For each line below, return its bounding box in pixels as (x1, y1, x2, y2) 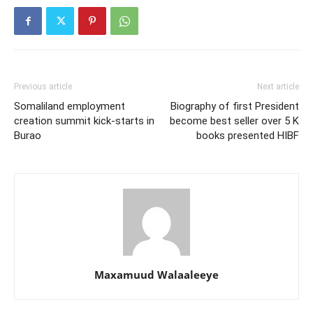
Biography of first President (170, 100, 299, 112)
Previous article (14, 82, 72, 92)
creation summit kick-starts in (14, 115, 154, 127)
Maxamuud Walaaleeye (94, 268, 219, 282)
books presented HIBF (196, 129, 299, 142)
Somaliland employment (14, 100, 125, 112)
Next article (257, 82, 299, 92)
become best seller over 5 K (170, 115, 299, 127)
